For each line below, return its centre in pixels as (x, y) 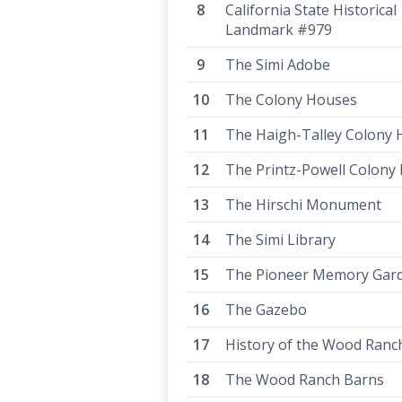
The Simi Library (280, 240)
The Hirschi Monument (303, 205)
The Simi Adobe (278, 65)
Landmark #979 (279, 30)
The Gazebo (266, 310)
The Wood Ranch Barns (305, 380)
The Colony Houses (291, 100)
